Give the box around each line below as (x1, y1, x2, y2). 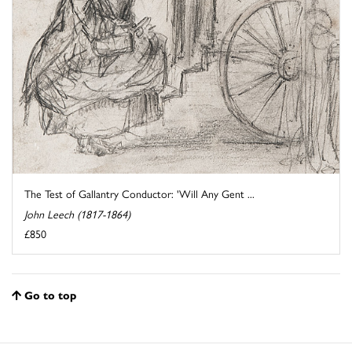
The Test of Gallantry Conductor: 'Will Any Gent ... (24, 185, 255, 202)
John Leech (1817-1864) (24, 206, 130, 222)
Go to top (24, 287, 76, 303)
